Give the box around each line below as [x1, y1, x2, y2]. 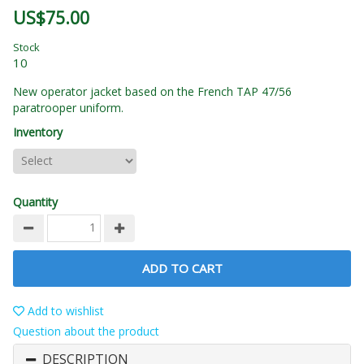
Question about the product [13, 323, 159, 340]
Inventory [13, 124, 63, 141]
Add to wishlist [24, 303, 104, 319]
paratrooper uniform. [13, 100, 123, 116]
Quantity [13, 194, 58, 210]
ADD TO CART [141, 260, 223, 277]
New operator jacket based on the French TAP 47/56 [13, 84, 292, 100]
